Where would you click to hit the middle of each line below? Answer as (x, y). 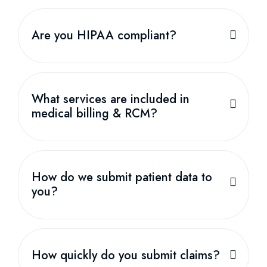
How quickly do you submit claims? (126, 255)
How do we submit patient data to (122, 177)
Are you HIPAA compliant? (104, 35)
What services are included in (111, 99)
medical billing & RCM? (94, 113)
